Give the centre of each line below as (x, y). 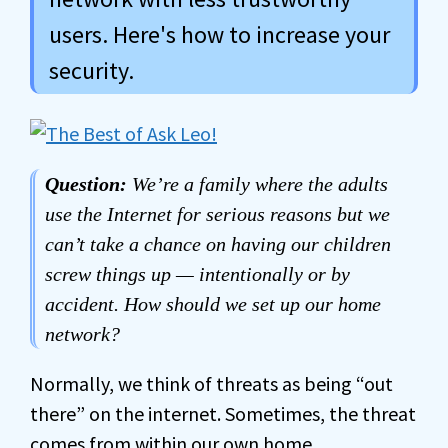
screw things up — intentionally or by (197, 274)
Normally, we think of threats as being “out (211, 383)
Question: (86, 184)
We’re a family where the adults (257, 184)
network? (82, 334)
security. (91, 70)
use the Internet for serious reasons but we (217, 214)
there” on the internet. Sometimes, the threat (223, 413)
